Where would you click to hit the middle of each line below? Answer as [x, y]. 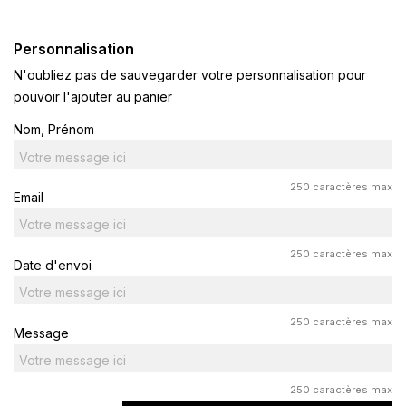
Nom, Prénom [54, 130]
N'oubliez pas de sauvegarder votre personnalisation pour [190, 74]
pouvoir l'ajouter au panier [93, 96]
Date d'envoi [53, 265]
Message [41, 333]
